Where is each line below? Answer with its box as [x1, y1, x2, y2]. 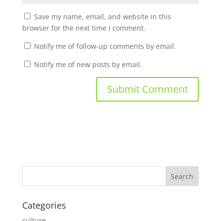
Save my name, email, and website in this [34, 12, 171, 22]
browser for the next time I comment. [22, 23, 146, 33]
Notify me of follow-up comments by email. [34, 41, 176, 51]
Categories [22, 199, 66, 212]
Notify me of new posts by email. [34, 60, 142, 70]
